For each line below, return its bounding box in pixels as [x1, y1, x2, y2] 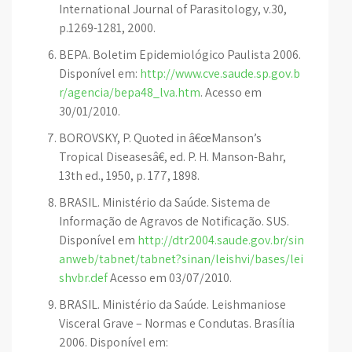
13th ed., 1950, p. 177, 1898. [59, 167, 200, 184]
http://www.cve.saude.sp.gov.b [140, 65, 300, 82]
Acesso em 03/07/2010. [108, 269, 232, 286]
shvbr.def [59, 269, 108, 286]
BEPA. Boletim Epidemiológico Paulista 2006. [59, 46, 301, 63]
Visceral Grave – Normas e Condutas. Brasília [59, 315, 295, 332]
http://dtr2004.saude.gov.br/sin [137, 232, 304, 248]
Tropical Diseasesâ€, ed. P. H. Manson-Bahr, [59, 148, 286, 165]
